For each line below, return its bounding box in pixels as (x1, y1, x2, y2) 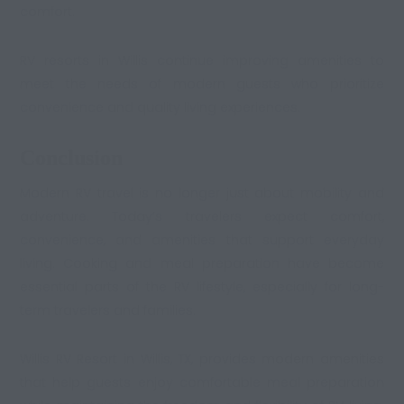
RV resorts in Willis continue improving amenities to (20, 50, 384, 69)
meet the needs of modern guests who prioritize (20, 74, 384, 93)
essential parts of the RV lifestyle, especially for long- (20, 278, 384, 297)
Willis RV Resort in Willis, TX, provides (20, 350, 262, 369)
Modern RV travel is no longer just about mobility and (20, 184, 384, 203)
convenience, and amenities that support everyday (20, 231, 384, 250)
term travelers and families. (20, 301, 197, 320)
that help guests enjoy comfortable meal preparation (20, 373, 384, 392)
